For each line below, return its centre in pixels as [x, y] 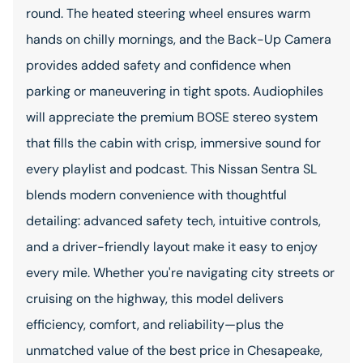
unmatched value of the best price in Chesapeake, [174, 350]
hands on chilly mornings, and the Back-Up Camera [179, 39]
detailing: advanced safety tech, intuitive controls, [173, 221]
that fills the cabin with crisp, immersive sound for [173, 143]
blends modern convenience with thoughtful [156, 195]
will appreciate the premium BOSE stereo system [172, 117]
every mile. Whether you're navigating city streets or [180, 273]
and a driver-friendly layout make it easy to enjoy [172, 247]
